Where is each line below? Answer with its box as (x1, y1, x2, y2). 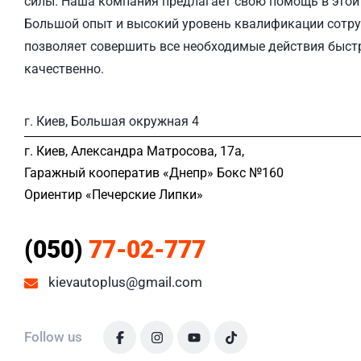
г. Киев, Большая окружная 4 (24, 114, 199, 129)
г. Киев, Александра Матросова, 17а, (24, 143, 244, 159)
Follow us (24, 329, 82, 345)
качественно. (24, 61, 104, 77)
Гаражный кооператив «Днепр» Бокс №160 (24, 165, 284, 180)
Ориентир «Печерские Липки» (24, 187, 203, 202)
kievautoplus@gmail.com (48, 274, 202, 290)
